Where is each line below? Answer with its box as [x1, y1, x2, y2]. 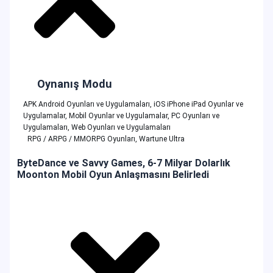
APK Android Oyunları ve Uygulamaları [23, 99, 150, 108]
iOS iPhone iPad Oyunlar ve [153, 99, 243, 108]
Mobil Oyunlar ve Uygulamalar [68, 111, 168, 120]
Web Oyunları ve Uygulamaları [71, 122, 171, 132]
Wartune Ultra [139, 134, 185, 143]
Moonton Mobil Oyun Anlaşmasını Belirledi [17, 168, 209, 180]
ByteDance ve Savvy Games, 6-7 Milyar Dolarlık [17, 157, 230, 169]
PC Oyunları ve [171, 111, 219, 120]
